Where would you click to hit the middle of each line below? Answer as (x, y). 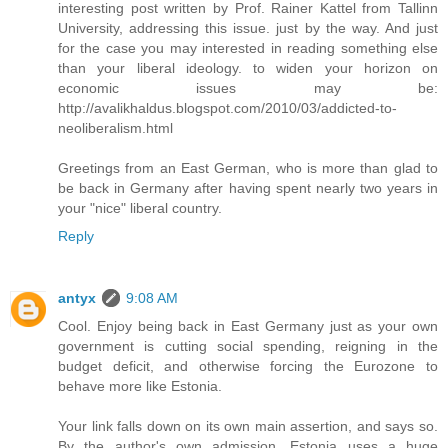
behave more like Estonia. (140, 386)
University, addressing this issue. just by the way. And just (248, 28)
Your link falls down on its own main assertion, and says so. (248, 426)
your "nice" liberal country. (140, 208)
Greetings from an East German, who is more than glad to (248, 168)
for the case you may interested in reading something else (248, 48)
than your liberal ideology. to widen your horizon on (248, 68)
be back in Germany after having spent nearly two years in (248, 188)
